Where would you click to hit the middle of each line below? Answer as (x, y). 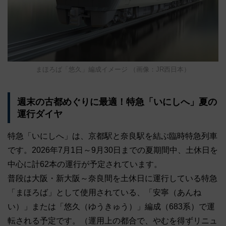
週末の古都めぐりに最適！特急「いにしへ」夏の (117, 102)
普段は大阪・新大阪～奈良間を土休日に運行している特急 (112, 178)
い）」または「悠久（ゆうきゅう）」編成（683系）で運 (111, 206)
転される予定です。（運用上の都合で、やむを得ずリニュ (112, 220)
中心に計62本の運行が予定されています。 (85, 164)
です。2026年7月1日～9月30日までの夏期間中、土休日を (113, 150)
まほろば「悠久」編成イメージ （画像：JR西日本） (113, 70)
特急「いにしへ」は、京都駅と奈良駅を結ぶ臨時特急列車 (112, 136)
